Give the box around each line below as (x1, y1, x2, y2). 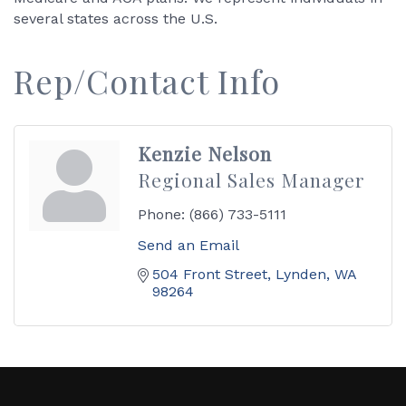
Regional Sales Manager (138, 167, 365, 192)
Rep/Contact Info (14, 59, 280, 102)
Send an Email (138, 237, 239, 254)
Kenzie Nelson (138, 140, 272, 166)
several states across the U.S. (14, 10, 217, 27)
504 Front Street (152, 266, 267, 283)
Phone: (138, 206, 185, 223)
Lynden (275, 266, 326, 283)
